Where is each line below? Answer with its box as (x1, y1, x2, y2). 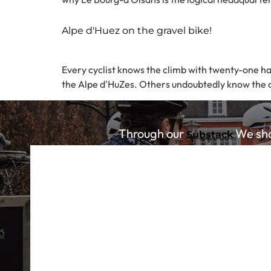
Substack (186, 128, 233, 140)
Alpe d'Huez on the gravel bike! (62, 25, 212, 37)
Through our (118, 125, 186, 141)
